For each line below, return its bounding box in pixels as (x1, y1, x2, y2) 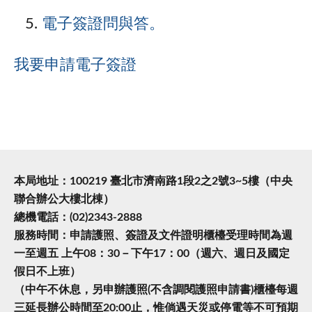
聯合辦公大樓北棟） (14, 193, 114, 205)
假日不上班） (14, 265, 81, 277)
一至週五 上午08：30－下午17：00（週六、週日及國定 (14, 247, 290, 259)
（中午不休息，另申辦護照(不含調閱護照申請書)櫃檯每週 (14, 283, 298, 295)
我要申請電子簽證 (14, 57, 136, 72)
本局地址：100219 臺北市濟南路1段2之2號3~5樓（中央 (14, 175, 292, 187)
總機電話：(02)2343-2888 (14, 211, 142, 223)
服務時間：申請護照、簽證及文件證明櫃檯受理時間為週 (14, 229, 292, 241)
